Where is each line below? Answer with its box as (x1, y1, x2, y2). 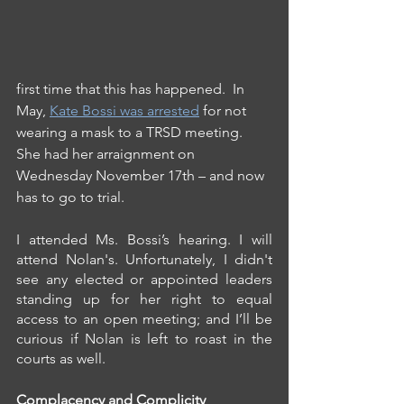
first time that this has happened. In (16, 79, 248, 97)
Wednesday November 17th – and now (16, 166, 268, 184)
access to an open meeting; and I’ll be (16, 309, 272, 327)
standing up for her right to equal (16, 289, 272, 308)
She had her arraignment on (16, 144, 198, 162)
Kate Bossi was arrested (50, 101, 199, 119)
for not (199, 101, 250, 119)
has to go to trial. (16, 188, 124, 206)
